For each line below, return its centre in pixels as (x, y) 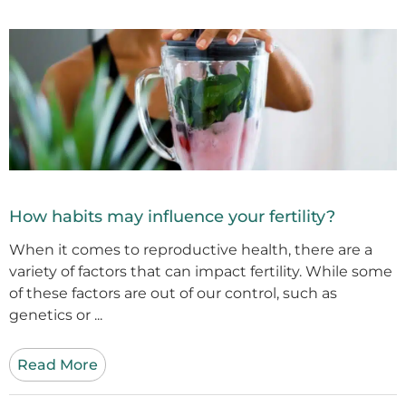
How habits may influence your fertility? (172, 216)
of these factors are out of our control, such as (173, 293)
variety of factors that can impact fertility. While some (201, 271)
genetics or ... (56, 314)
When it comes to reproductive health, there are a (191, 249)
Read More (58, 364)
